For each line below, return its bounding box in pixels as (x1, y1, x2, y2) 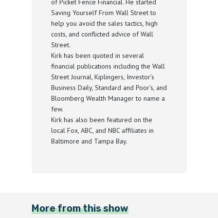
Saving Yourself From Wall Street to (51, 8, 156, 18)
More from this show (31, 202, 128, 215)
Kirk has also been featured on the (51, 115, 152, 125)
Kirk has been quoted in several (51, 51, 144, 60)
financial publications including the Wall (51, 62, 165, 71)
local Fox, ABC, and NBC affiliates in (51, 126, 154, 135)
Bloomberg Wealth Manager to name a (51, 94, 165, 103)
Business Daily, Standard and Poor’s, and (51, 83, 167, 92)
